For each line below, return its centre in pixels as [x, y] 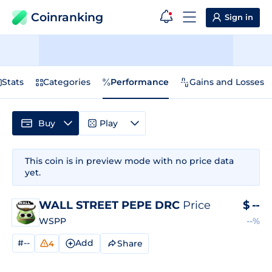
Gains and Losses [227, 82]
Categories [67, 82]
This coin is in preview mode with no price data [129, 161]
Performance [140, 82]
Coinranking [67, 17]
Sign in [239, 17]
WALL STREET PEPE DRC [111, 205]
